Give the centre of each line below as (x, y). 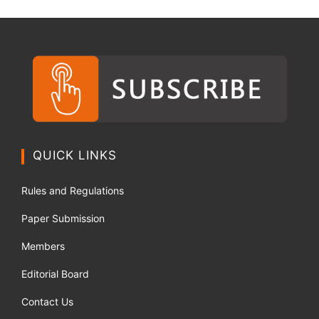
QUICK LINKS (75, 155)
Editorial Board (55, 273)
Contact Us (47, 301)
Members (43, 246)
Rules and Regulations (73, 190)
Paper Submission (63, 218)
